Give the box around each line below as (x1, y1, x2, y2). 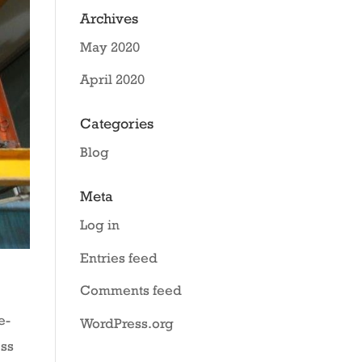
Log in (79, 217, 120, 233)
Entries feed (79, 249, 158, 266)
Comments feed (79, 282, 182, 298)
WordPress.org (79, 314, 174, 331)
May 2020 (79, 38, 140, 55)
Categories (79, 115, 154, 132)
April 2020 (79, 71, 145, 87)
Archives (79, 9, 138, 27)
